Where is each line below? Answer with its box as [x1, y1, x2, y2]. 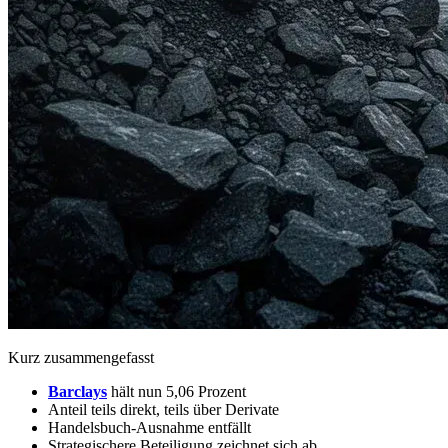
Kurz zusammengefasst [8, 348, 154, 366]
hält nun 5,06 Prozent [107, 382, 246, 400]
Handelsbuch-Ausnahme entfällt [48, 418, 251, 436]
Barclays [48, 382, 107, 400]
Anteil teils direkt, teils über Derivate [48, 400, 279, 418]
